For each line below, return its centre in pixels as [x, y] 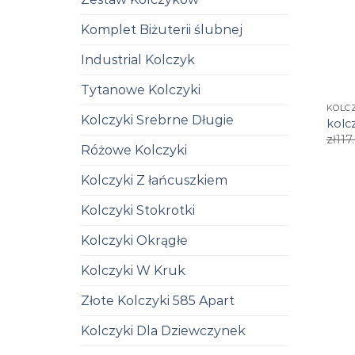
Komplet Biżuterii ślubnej [162, 29]
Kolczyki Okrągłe [134, 240]
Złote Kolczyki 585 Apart [158, 300]
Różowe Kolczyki [134, 150]
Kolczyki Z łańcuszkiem [154, 180]
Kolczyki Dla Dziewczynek [163, 330]
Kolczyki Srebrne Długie [157, 120]
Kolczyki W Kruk [133, 270]
